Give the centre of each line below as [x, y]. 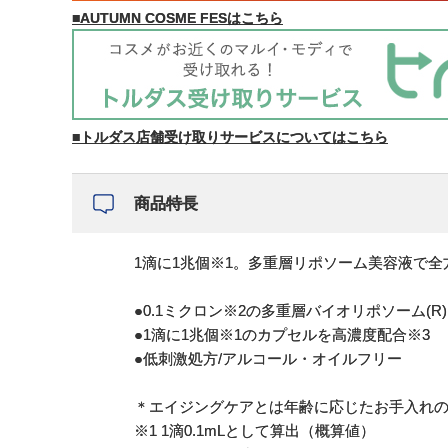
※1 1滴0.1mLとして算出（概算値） [254, 431]
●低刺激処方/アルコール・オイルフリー [268, 359]
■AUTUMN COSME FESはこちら [177, 18]
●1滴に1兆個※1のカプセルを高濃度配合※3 [282, 335]
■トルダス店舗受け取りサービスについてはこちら [230, 137]
